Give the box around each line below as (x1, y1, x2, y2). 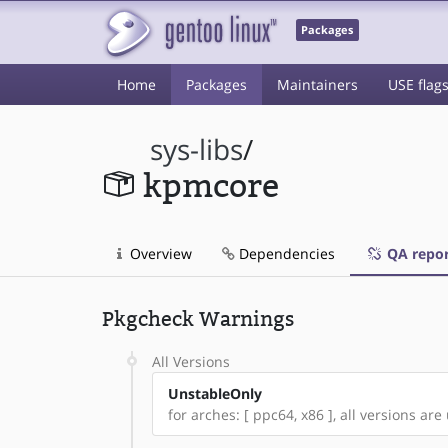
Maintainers (277, 75, 358, 94)
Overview (126, 244, 192, 263)
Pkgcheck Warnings (102, 307, 294, 331)
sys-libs (150, 131, 244, 168)
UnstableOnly (168, 384, 262, 403)
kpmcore (142, 168, 279, 205)
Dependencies (235, 244, 335, 263)
